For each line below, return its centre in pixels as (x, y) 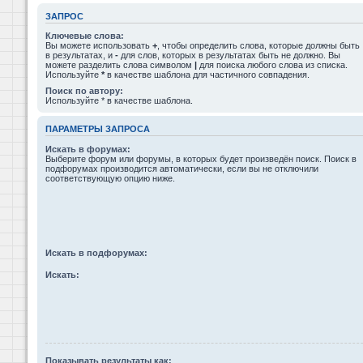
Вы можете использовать (99, 45)
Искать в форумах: (88, 149)
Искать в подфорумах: (96, 253)
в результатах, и (80, 55)
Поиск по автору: (84, 91)
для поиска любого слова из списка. (272, 65)
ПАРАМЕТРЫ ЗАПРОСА (98, 129)
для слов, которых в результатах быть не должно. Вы (229, 55)
